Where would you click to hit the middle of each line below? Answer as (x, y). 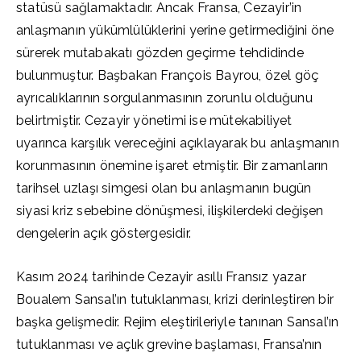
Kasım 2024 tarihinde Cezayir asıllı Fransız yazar (161, 277)
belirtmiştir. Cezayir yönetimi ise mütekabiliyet (154, 120)
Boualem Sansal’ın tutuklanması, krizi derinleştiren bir (175, 299)
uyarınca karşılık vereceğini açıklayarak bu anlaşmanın (178, 143)
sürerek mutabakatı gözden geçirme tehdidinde (160, 53)
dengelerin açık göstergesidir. (104, 233)
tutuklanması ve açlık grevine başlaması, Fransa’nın (169, 344)
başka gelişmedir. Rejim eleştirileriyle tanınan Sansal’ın (178, 322)
